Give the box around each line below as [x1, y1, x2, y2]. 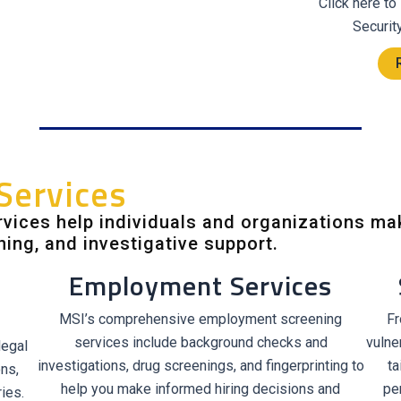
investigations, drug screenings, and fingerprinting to [37, 357, 364, 374]
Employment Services [69, 265, 332, 306]
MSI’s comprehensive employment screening [59, 311, 342, 328]
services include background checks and [73, 334, 328, 351]
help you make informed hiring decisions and [61, 380, 340, 397]
